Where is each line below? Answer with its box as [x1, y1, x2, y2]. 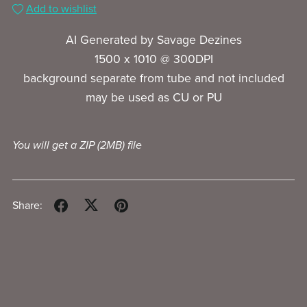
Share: [12, 199, 42, 213]
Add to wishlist [25, 1, 97, 16]
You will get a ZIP [12, 138, 97, 152]
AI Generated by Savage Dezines [65, 32, 242, 47]
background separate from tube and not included [23, 71, 284, 86]
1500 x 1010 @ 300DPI [94, 51, 213, 66]
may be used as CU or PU [85, 90, 222, 105]
